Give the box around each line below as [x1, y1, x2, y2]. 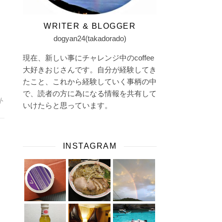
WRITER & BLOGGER [44, 22, 136, 30]
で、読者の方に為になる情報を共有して [23, 89, 157, 98]
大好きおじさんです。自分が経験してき [23, 65, 157, 74]
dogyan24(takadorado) [53, 34, 126, 43]
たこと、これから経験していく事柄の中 [23, 77, 157, 86]
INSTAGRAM [62, 142, 117, 150]
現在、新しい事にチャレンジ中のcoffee [23, 54, 154, 62]
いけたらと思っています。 [23, 101, 112, 110]
